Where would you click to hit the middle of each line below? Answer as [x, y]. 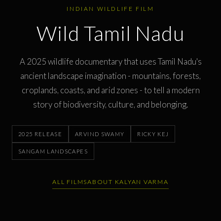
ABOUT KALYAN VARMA [128, 182]
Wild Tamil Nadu [110, 33]
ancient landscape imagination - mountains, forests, [110, 76]
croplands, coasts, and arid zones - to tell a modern [110, 90]
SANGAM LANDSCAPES [53, 151]
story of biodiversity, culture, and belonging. [110, 105]
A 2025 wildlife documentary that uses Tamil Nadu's [110, 62]
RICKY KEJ [153, 134]
